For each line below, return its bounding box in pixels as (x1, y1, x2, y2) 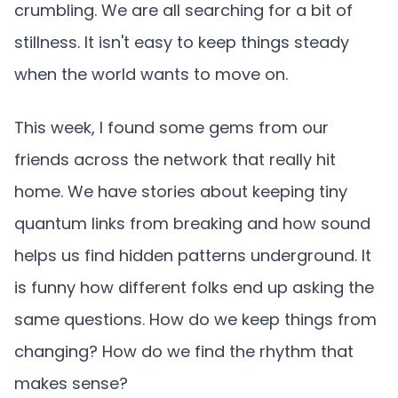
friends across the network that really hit (14, 148, 336, 171)
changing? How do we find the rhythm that (14, 340, 354, 362)
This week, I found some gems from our (14, 116, 329, 139)
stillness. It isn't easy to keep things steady (14, 31, 349, 53)
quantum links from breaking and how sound (14, 212, 370, 235)
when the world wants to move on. (14, 63, 288, 85)
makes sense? (14, 372, 128, 394)
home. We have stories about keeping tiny (14, 180, 347, 203)
